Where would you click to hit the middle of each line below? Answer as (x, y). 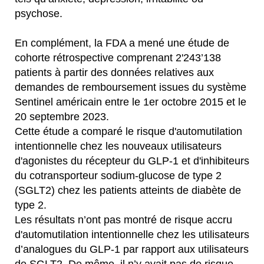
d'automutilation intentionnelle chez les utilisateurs (132, 235)
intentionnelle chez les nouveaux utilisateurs (118, 146)
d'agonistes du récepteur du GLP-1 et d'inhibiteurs (132, 161)
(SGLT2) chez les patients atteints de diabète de (128, 190)
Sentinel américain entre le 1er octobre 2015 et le (131, 102)
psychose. (39, 14)
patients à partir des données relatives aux (114, 72)
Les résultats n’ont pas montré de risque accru (123, 220)
